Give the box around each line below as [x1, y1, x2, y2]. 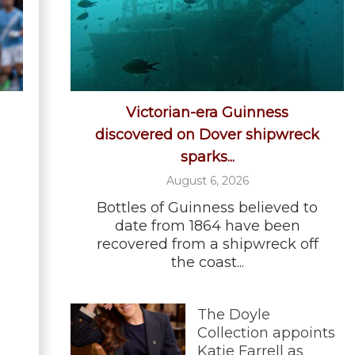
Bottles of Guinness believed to [97, 199, 318, 217]
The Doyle [197, 306, 270, 324]
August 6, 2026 [166, 174, 249, 189]
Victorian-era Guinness [126, 104, 288, 122]
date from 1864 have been [114, 217, 300, 235]
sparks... [180, 148, 235, 166]
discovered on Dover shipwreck [95, 126, 319, 144]
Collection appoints [197, 324, 335, 342]
